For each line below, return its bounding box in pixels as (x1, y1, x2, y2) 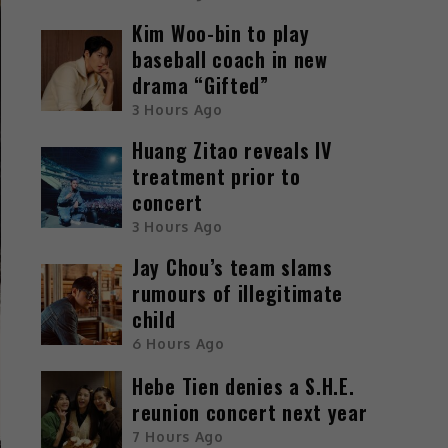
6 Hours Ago (132, 334, 225, 352)
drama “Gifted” (132, 69, 269, 100)
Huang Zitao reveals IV (132, 134, 332, 165)
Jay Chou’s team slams (132, 251, 333, 282)
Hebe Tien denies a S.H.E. (132, 371, 355, 402)
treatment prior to (132, 160, 301, 191)
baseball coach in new (132, 43, 328, 74)
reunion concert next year (132, 397, 368, 428)
